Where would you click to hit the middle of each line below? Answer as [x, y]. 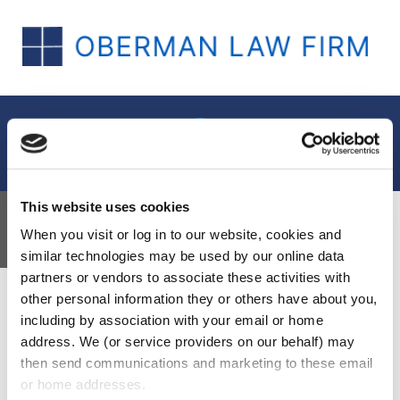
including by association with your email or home [172, 320]
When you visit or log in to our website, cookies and [181, 234]
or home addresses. [83, 384]
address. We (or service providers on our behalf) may [187, 341]
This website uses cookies [105, 206]
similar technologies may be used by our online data [183, 255]
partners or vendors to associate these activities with [185, 277]
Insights [92, 227]
